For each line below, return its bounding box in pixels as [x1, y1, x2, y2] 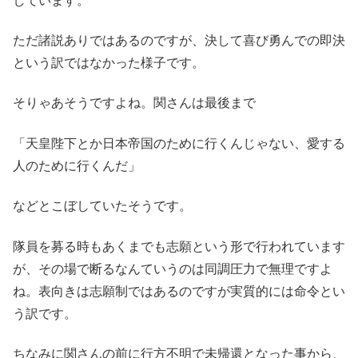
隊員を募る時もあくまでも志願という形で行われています [13, 239, 345, 253]
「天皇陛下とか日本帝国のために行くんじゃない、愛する [13, 136, 345, 150]
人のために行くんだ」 [13, 158, 141, 173]
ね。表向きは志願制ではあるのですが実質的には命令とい [13, 284, 345, 298]
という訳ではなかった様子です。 [13, 55, 205, 70]
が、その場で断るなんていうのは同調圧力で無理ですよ [13, 261, 332, 276]
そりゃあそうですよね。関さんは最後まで [13, 96, 256, 110]
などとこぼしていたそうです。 [13, 199, 192, 213]
